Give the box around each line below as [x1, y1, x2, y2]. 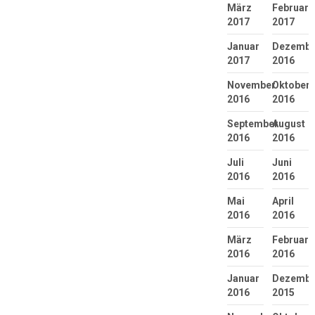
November [226, 79, 276, 91]
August [271, 117, 305, 129]
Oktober [271, 79, 310, 91]
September [226, 117, 278, 129]
